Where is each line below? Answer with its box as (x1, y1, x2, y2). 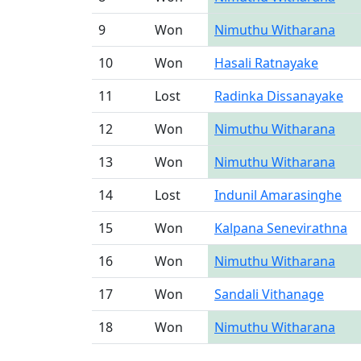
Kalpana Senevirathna (214, 219, 347, 237)
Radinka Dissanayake (214, 87, 343, 105)
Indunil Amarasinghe (214, 186, 342, 204)
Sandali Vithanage (214, 285, 324, 303)
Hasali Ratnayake (214, 54, 318, 72)
